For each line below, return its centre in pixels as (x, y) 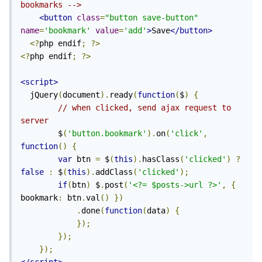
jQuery (44, 95)
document (81, 95)
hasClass (161, 159)
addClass (114, 172)
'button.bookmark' (107, 134)
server (35, 121)
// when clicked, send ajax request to (144, 108)
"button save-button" (151, 18)
